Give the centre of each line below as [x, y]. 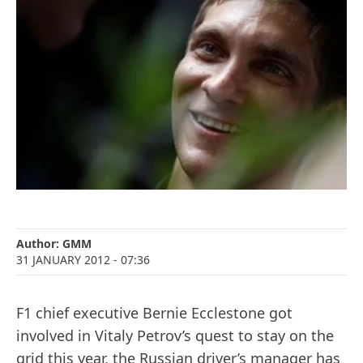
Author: [39, 244]
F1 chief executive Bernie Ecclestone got [154, 313]
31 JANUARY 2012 [63, 260]
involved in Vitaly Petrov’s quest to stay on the [175, 336]
